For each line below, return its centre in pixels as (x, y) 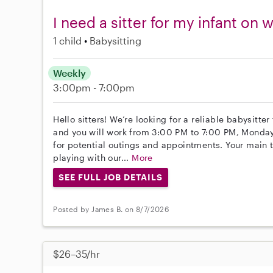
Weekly (70, 73)
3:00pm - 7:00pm (94, 88)
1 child (68, 41)
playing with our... (93, 158)
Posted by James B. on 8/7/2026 (111, 209)
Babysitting (116, 41)
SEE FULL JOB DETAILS (111, 177)
